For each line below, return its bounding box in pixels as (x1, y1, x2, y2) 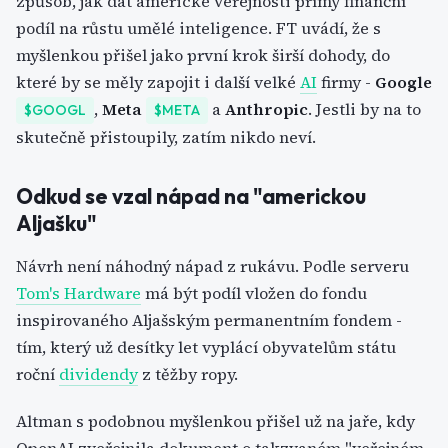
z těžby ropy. (138, 363, 238, 385)
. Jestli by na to (308, 98, 421, 120)
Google (375, 71, 432, 93)
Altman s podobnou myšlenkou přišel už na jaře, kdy (16, 410, 415, 432)
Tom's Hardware (16, 282, 141, 304)
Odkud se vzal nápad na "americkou (16, 183, 366, 209)
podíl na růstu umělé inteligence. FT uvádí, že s (16, 17, 381, 39)
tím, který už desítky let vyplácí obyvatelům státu (16, 336, 396, 358)
